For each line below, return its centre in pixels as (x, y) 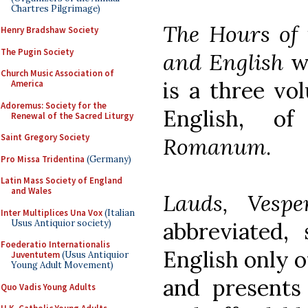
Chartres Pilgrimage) (56, 8)
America (27, 84)
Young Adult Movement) (62, 265)
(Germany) (108, 159)
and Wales (31, 191)
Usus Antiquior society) (61, 223)
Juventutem (35, 255)
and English (223, 62)
